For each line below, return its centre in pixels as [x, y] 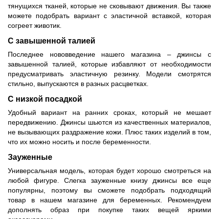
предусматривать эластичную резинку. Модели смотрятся [109, 74]
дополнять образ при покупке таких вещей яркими [109, 209]
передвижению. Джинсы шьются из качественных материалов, [109, 122]
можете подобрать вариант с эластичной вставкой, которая [109, 16]
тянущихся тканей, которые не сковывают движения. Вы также [109, 6]
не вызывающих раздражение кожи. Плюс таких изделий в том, [109, 132]
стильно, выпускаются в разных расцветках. [78, 84]
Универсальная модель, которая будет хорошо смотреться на [109, 170]
